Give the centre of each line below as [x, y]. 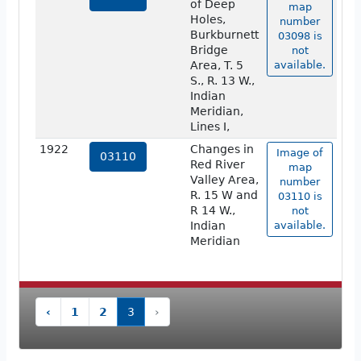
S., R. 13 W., [222, 81]
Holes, [207, 20]
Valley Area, [224, 180]
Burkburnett [224, 35]
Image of [300, 153]
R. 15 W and [224, 195]
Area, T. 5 [216, 66]
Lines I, [210, 127]
